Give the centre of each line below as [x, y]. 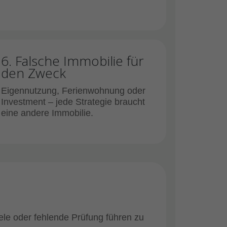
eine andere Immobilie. [47, 113]
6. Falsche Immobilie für [72, 61]
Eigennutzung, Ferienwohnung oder [73, 91]
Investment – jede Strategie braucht [73, 102]
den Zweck [33, 73]
